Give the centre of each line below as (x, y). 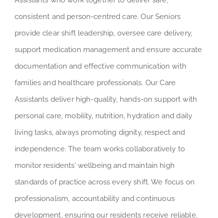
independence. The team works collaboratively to (100, 149)
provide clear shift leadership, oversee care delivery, (103, 33)
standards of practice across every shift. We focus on (104, 182)
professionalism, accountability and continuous (94, 199)
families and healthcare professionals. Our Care (95, 83)
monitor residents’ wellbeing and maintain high (94, 166)
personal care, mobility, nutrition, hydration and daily (103, 116)
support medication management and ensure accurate (108, 50)
